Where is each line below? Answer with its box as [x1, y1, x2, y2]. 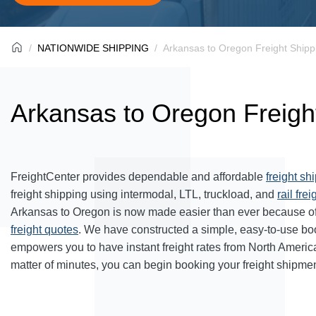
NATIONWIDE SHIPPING [37, 42, 149, 54]
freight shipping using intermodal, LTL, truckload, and [11, 188, 277, 200]
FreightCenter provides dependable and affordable [11, 171, 266, 183]
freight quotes [11, 224, 78, 236]
